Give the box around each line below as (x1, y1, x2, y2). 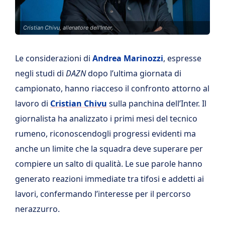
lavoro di (15, 98, 50, 109)
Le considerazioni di (15, 53, 92, 64)
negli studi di (15, 68, 66, 79)
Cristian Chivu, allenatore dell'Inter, (23, 24, 113, 31)
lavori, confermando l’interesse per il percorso (15, 188, 191, 199)
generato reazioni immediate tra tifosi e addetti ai (15, 173, 204, 184)
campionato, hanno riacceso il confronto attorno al (15, 83, 209, 94)
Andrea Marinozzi (92, 53, 163, 64)
